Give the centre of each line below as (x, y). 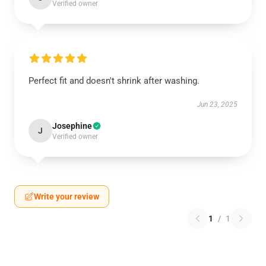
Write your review (66, 197)
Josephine (72, 126)
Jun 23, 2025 (217, 104)
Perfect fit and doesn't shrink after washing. (114, 81)
